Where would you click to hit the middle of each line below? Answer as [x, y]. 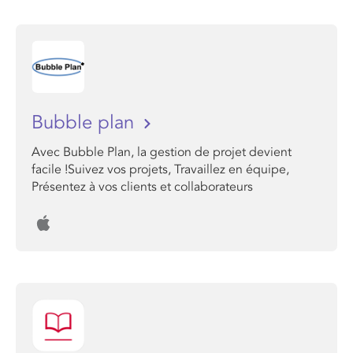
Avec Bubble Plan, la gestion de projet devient [162, 152]
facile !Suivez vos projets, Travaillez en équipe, [160, 169]
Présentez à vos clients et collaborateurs [142, 187]
